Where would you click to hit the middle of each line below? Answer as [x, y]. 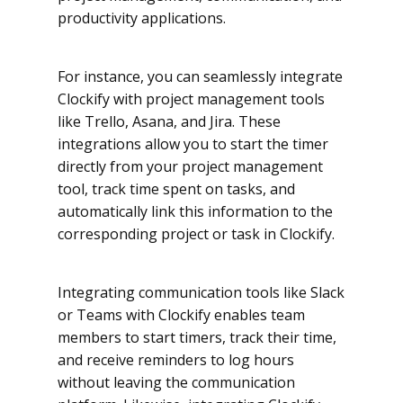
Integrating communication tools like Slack [201, 293]
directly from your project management [190, 167]
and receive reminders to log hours [176, 360]
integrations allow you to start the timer [193, 144]
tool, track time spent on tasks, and [176, 189]
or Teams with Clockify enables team [181, 315]
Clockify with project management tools [191, 99]
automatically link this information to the [195, 212]
